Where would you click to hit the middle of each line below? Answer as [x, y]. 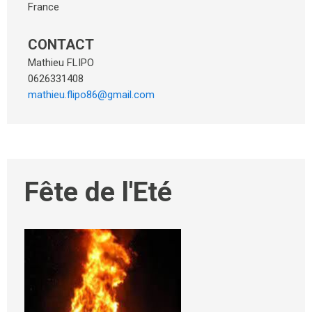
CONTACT [61, 45]
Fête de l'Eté [98, 192]
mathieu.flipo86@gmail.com [91, 95]
